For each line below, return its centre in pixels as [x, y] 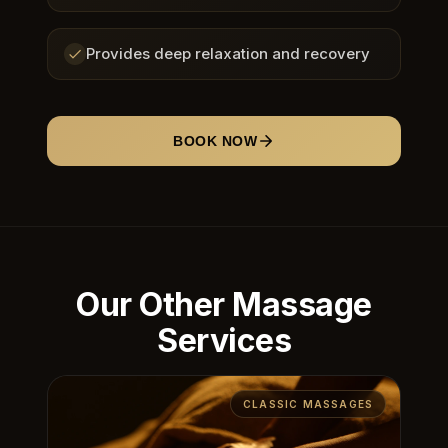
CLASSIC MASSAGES [308, 403]
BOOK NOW [215, 140]
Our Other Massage [224, 304]
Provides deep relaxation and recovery [227, 53]
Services [224, 340]
